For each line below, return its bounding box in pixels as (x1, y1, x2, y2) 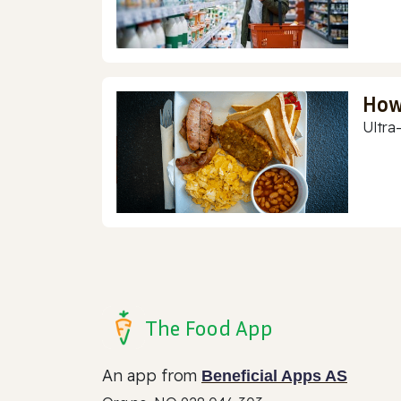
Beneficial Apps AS (201, 367, 347, 386)
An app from (102, 365, 201, 387)
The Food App (145, 315, 273, 341)
